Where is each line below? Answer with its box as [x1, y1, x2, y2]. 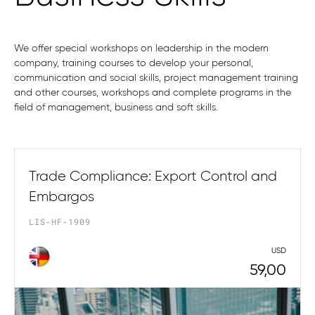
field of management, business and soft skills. [14, 103, 218, 112]
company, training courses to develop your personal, [14, 58, 253, 68]
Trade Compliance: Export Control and [29, 169, 277, 184]
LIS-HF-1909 [29, 215, 91, 227]
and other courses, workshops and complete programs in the [14, 88, 291, 98]
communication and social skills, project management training [14, 73, 298, 83]
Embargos [29, 189, 94, 204]
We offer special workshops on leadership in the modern [14, 44, 269, 53]
